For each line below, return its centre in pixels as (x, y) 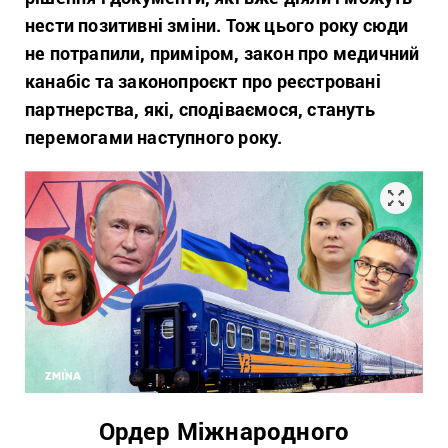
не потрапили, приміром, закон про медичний (222, 53)
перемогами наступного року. (154, 137)
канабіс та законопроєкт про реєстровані (203, 81)
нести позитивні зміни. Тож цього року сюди (217, 25)
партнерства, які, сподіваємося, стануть (200, 109)
